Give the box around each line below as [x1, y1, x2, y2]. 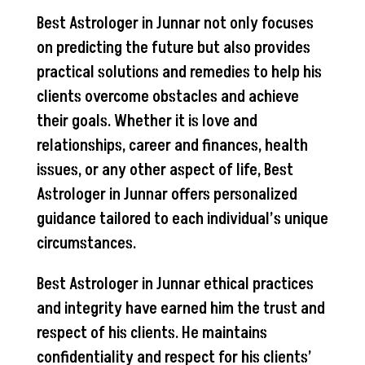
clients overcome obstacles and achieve [36, 85, 299, 108]
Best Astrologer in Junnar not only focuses [36, 11, 314, 35]
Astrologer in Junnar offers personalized [36, 182, 297, 206]
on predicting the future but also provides [36, 36, 310, 59]
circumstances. [36, 231, 136, 255]
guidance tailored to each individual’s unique [36, 207, 328, 231]
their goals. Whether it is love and [36, 109, 257, 133]
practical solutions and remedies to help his [36, 60, 322, 84]
